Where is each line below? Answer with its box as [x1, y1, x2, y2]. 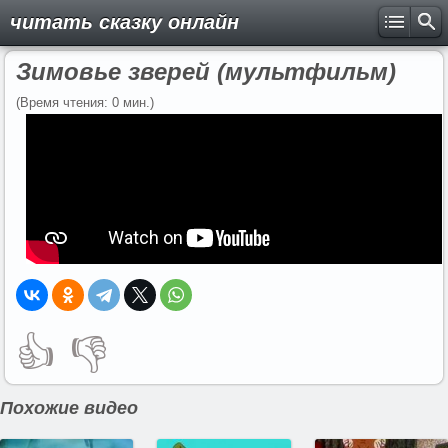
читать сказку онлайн [10, 11, 239, 33]
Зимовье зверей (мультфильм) [16, 58, 396, 85]
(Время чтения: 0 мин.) [16, 95, 154, 110]
